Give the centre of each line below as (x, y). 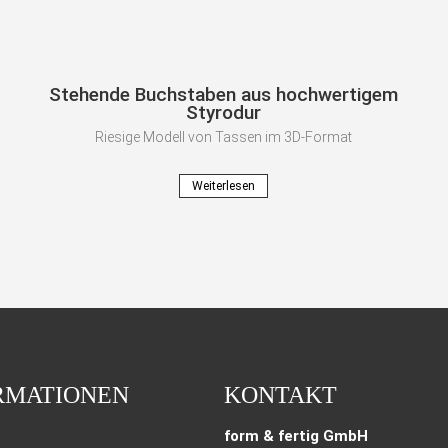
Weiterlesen (224, 185)
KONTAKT (280, 394)
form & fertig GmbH (296, 435)
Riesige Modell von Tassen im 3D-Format (224, 136)
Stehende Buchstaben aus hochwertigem (224, 94)
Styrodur (224, 112)
